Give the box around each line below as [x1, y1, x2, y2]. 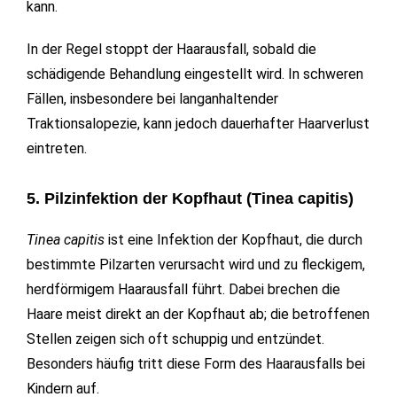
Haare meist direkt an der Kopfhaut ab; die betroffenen [27, 306, 370, 323]
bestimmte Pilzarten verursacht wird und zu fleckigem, [27, 256, 365, 274]
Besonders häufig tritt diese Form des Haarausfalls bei [27, 355, 365, 373]
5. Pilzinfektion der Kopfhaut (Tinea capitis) [27, 190, 354, 208]
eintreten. [27, 140, 87, 158]
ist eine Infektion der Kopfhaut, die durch [105, 231, 362, 249]
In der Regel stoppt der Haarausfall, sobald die [27, 41, 316, 58]
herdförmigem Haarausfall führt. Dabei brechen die [27, 281, 340, 299]
